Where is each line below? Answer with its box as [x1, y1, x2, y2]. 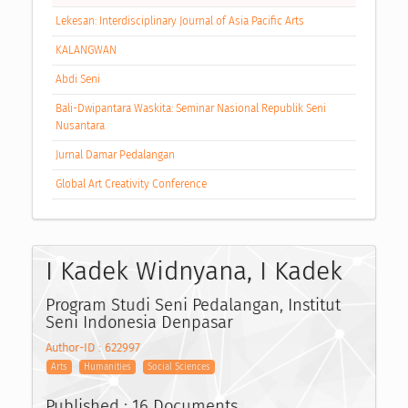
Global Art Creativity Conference [55, 177, 207, 190]
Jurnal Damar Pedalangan [55, 148, 175, 161]
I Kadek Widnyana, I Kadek [46, 255, 342, 286]
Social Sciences [148, 362, 211, 373]
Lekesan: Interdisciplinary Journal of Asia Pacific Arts [55, 15, 304, 28]
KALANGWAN [55, 44, 117, 57]
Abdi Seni [55, 73, 100, 86]
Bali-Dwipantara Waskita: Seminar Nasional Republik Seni [55, 101, 326, 115]
